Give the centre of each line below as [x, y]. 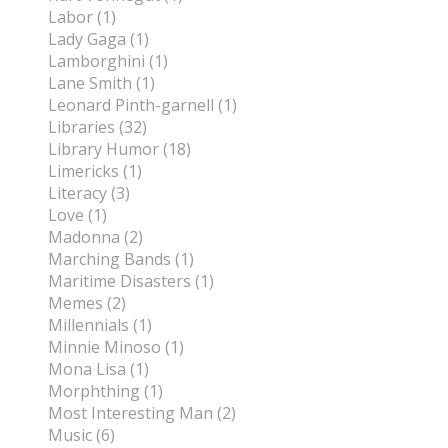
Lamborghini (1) [108, 61]
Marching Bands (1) [121, 259]
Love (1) [77, 215]
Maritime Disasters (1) [131, 281]
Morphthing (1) [105, 391]
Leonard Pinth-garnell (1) [142, 105]
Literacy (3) [89, 193]
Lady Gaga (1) [98, 39]
